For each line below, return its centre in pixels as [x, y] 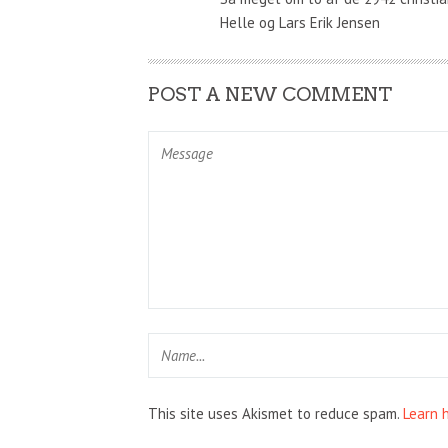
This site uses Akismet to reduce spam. [275, 413]
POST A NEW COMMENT [270, 94]
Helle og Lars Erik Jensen [299, 22]
